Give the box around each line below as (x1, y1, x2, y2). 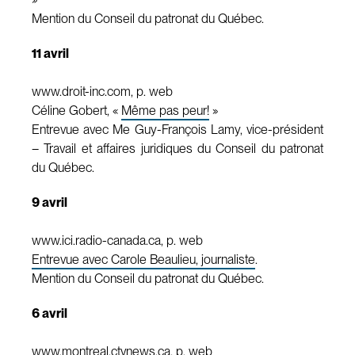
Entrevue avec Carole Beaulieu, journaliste (32, 251, 255, 267)
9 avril (32, 194, 67, 210)
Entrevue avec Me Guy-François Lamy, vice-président (32, 121, 323, 137)
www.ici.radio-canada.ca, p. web (32, 232, 203, 248)
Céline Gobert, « (32, 102, 121, 118)
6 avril (32, 305, 67, 321)
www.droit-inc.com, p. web (32, 83, 173, 99)
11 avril (32, 45, 69, 61)
